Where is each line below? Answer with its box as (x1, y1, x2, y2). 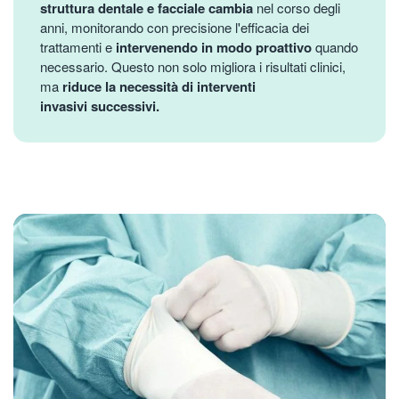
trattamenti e (40, 37, 116, 56)
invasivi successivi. (40, 95, 159, 116)
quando (312, 37, 358, 56)
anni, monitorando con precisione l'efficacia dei (40, 17, 309, 37)
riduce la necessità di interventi (62, 76, 256, 96)
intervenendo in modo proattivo (116, 37, 312, 57)
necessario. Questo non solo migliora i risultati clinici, (40, 56, 346, 76)
